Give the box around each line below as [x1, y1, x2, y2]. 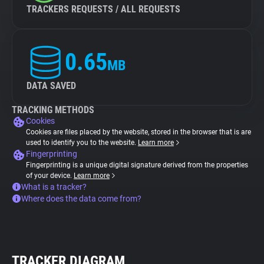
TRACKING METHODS [12, 104, 94, 115]
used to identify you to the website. [26, 138, 138, 147]
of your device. [26, 171, 74, 180]
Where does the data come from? [21, 194, 141, 203]
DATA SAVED [27, 80, 76, 91]
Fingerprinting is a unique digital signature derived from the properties [26, 161, 248, 169]
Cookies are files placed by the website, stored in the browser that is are [26, 128, 251, 136]
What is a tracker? [21, 182, 87, 192]
